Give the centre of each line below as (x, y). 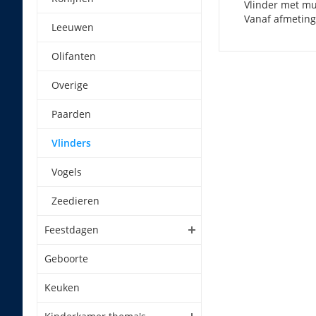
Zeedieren (75, 201)
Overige (70, 85)
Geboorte (66, 259)
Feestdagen (72, 230)
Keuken (62, 287)
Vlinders (71, 143)
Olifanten (74, 56)
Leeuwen (73, 27)
